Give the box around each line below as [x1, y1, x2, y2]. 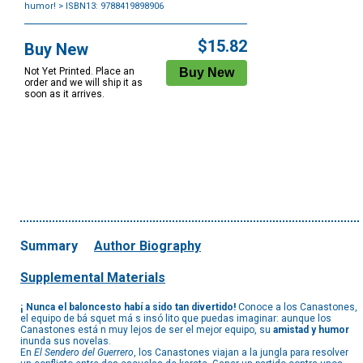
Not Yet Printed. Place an [24, 66, 135, 78]
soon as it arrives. [24, 88, 105, 100]
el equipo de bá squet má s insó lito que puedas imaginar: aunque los [20, 313, 331, 325]
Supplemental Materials [20, 270, 165, 286]
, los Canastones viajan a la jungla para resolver [134, 347, 348, 359]
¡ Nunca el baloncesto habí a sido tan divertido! [20, 301, 236, 314]
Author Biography [94, 238, 201, 254]
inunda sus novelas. [20, 335, 111, 348]
